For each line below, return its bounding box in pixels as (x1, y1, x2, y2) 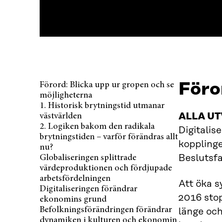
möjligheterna (40, 91, 92, 100)
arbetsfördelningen (40, 174, 111, 183)
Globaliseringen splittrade (40, 153, 136, 163)
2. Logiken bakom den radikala (40, 122, 155, 131)
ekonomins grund (40, 195, 107, 204)
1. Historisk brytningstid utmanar (40, 101, 165, 111)
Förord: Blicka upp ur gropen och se (40, 80, 174, 90)
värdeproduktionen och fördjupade (40, 164, 172, 173)
